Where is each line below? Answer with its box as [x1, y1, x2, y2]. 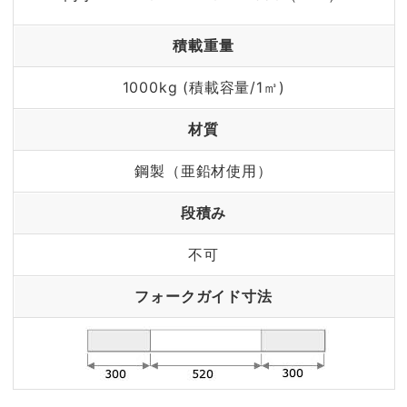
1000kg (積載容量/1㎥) [122, 77, 285, 96]
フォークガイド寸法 [134, 286, 273, 305]
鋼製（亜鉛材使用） [134, 161, 273, 180]
